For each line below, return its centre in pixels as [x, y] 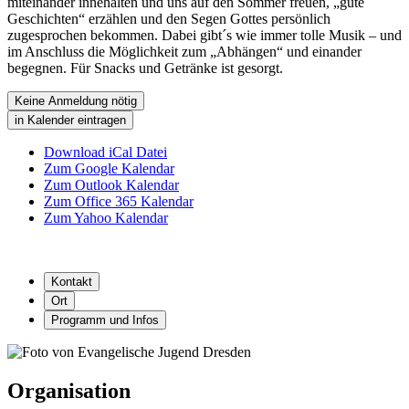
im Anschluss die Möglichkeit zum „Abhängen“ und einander [184, 51]
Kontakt [72, 281]
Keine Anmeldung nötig [76, 100]
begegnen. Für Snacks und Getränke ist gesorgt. [145, 68]
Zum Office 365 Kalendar [119, 201]
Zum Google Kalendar [109, 168]
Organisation [69, 390]
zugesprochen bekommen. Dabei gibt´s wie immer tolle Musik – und [204, 35]
